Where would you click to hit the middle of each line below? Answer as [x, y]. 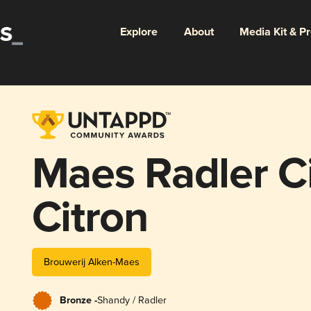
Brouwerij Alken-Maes [91, 262]
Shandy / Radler [132, 300]
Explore [138, 32]
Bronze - [78, 300]
